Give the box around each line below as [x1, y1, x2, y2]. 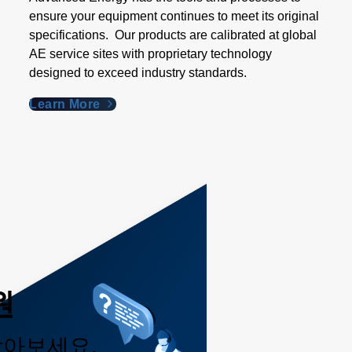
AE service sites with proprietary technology [29, 47, 273, 60]
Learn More [29, 97, 104, 111]
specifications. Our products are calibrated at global [29, 28, 317, 42]
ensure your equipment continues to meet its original [29, 9, 320, 23]
